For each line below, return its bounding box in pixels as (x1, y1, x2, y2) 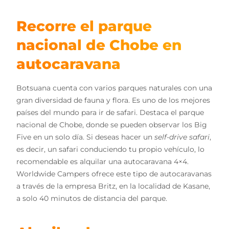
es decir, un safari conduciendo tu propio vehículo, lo (16, 145, 204, 154)
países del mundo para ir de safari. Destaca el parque (16, 108, 204, 118)
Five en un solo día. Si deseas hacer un (16, 132, 154, 142)
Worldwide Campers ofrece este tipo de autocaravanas (16, 169, 212, 179)
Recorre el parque (16, 17, 152, 35)
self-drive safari (154, 132, 210, 142)
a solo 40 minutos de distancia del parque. (16, 194, 167, 203)
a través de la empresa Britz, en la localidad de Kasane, (16, 181, 210, 191)
